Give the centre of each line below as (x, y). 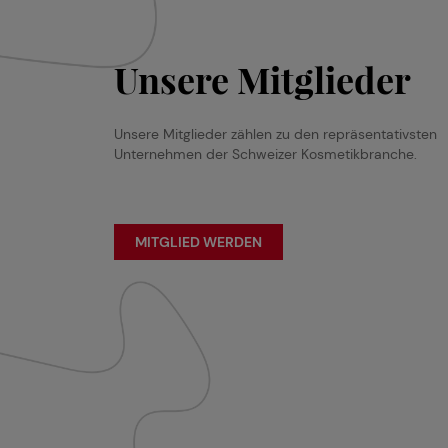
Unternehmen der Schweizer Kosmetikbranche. (265, 154)
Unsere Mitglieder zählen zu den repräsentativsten (275, 134)
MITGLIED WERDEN (198, 242)
